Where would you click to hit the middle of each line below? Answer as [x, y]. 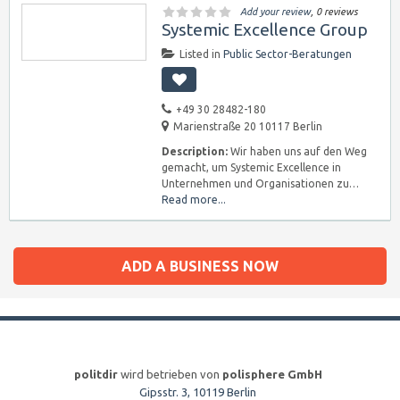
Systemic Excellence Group [265, 29]
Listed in [201, 54]
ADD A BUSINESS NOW [200, 266]
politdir [96, 374]
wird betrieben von [170, 374]
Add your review [275, 12]
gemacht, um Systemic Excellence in [251, 167]
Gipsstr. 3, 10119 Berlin [198, 392]
